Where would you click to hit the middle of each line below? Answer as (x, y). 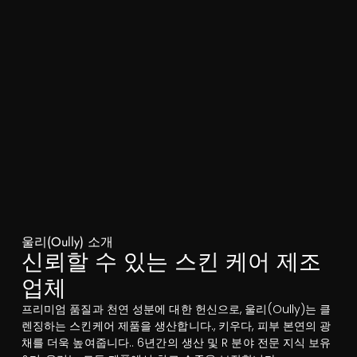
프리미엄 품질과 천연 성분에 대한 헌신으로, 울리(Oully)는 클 (176, 310)
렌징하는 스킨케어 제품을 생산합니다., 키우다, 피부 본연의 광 (176, 326)
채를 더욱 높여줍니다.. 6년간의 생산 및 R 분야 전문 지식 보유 (176, 343)
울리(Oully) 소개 (67, 242)
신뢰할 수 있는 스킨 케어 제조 (171, 262)
